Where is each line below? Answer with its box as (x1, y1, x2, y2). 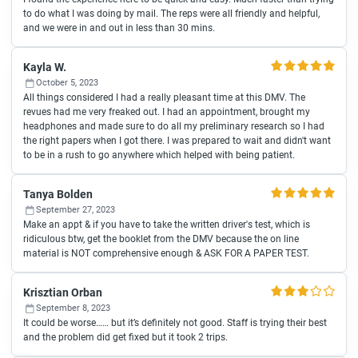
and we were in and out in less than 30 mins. (23, 22, 215, 34)
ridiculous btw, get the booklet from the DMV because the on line (23, 233, 299, 245)
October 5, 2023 (36, 78, 98, 88)
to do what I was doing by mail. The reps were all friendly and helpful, (23, 8, 320, 19)
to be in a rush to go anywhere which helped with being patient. (23, 149, 295, 161)
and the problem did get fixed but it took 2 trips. (23, 332, 228, 343)
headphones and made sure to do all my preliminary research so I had (23, 121, 324, 132)
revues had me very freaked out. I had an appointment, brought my (23, 106, 310, 117)
